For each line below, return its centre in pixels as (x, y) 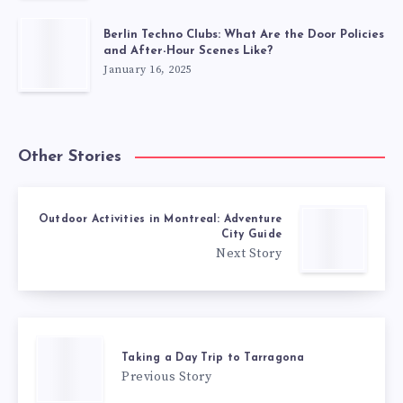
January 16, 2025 (148, 70)
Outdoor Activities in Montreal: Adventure (160, 220)
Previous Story (166, 376)
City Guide (251, 235)
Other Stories (70, 157)
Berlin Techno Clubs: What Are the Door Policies (244, 35)
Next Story (249, 254)
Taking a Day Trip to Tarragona (213, 358)
